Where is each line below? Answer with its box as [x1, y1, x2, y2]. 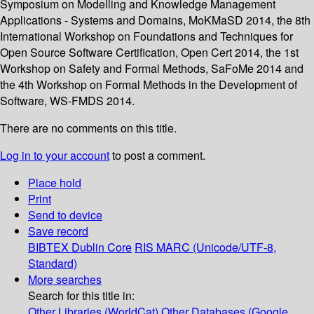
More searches [28, 271, 102, 288]
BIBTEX [28, 239, 69, 256]
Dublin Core [71, 239, 132, 256]
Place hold [28, 175, 81, 191]
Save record [28, 223, 88, 240]
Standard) [28, 255, 77, 272]
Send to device [28, 207, 102, 224]
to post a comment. [109, 147, 205, 164]
